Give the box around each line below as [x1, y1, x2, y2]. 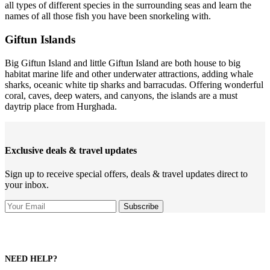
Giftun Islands [5, 33, 75, 46]
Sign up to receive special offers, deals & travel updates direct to [5, 169, 248, 180]
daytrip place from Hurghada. [5, 101, 117, 111]
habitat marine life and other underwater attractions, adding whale [5, 68, 253, 79]
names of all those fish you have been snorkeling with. [5, 11, 211, 22]
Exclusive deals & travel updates [5, 145, 137, 155]
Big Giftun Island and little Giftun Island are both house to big [5, 57, 240, 68]
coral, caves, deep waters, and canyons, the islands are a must [5, 90, 237, 101]
